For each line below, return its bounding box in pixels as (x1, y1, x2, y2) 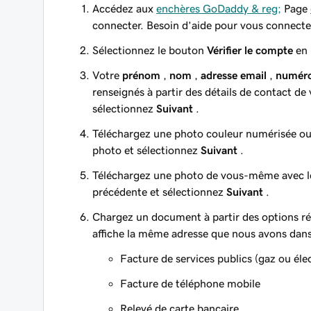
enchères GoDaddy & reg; (156, 3, 281, 14)
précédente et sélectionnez (92, 186, 226, 197)
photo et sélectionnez (92, 144, 201, 155)
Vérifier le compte (207, 44, 293, 56)
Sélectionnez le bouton (92, 44, 207, 56)
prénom (122, 69, 160, 81)
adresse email (201, 69, 267, 81)
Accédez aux (92, 3, 156, 14)
